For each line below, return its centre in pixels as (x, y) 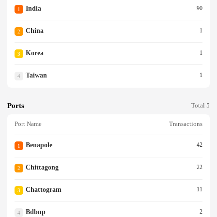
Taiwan (36, 75)
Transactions (186, 124)
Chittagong (42, 168)
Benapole (39, 145)
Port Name (28, 124)
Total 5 (201, 105)
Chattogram (43, 190)
